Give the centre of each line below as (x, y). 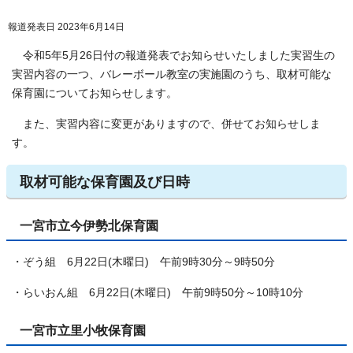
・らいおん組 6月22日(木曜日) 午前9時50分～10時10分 (158, 293)
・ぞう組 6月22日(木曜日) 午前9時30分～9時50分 (143, 262)
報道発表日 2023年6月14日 (66, 27)
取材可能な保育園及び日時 (105, 182)
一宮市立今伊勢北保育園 (89, 225)
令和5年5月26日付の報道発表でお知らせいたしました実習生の (173, 56)
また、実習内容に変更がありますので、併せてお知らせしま (166, 124)
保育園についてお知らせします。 (95, 93)
